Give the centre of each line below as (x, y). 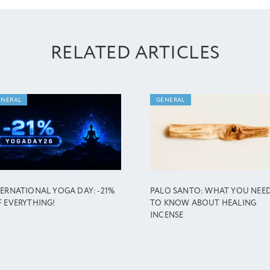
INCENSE (167, 216)
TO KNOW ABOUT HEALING (203, 204)
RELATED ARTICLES (135, 54)
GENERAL (171, 100)
